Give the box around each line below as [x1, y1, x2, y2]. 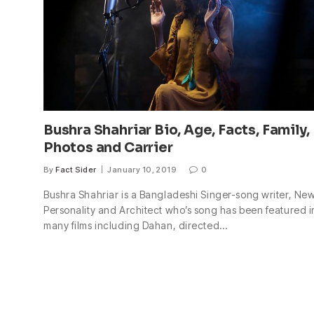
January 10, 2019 [107, 164, 177, 175]
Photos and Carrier [43, 139, 173, 156]
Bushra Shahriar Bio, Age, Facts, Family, [43, 121, 310, 139]
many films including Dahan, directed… [43, 219, 228, 231]
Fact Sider [55, 164, 97, 175]
